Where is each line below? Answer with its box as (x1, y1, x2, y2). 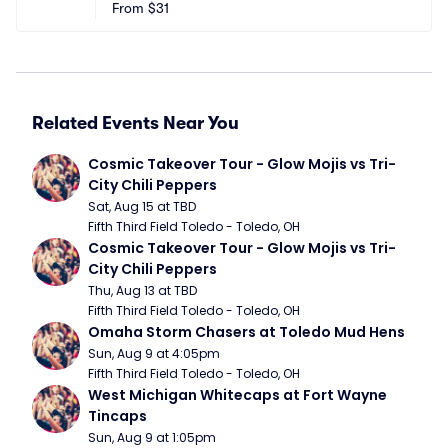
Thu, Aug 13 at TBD (88, 282, 197, 299)
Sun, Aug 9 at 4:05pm (88, 345, 220, 362)
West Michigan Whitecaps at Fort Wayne (88, 385, 387, 405)
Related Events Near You (32, 113, 239, 133)
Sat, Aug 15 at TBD (88, 198, 196, 215)
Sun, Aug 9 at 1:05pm (88, 429, 216, 446)
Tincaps (88, 406, 147, 426)
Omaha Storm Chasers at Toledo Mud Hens (88, 322, 405, 342)
